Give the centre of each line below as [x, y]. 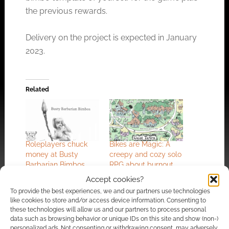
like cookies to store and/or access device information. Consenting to [108, 200]
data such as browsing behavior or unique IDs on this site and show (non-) [114, 219]
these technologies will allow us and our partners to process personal [108, 210]
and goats [126, 175]
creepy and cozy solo [145, 155]
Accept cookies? [114, 179]
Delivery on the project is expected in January [111, 38]
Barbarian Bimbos [55, 165]
